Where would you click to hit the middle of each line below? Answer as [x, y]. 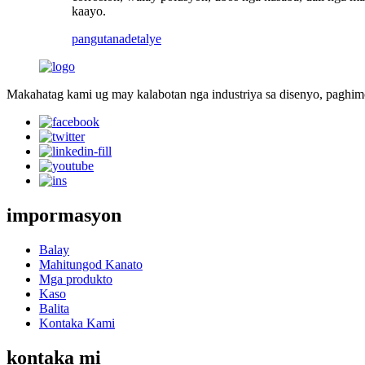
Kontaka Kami [77, 323]
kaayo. [89, 11]
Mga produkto [76, 279]
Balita [54, 308]
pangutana [98, 38]
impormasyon [64, 215]
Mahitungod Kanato [91, 264]
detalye [143, 38]
